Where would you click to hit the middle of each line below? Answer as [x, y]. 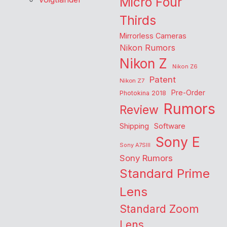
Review [139, 110]
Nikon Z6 [185, 67]
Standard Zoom [159, 209]
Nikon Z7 [132, 81]
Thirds [138, 21]
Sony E [178, 142]
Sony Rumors [146, 158]
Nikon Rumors [147, 48]
